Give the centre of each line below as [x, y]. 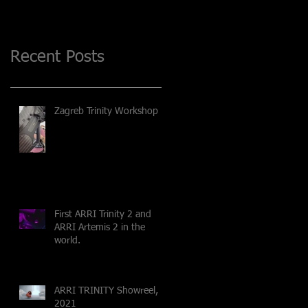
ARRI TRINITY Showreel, [106, 290]
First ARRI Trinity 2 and [103, 214]
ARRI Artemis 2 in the [100, 227]
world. [67, 240]
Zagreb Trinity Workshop [106, 111]
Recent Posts [57, 57]
